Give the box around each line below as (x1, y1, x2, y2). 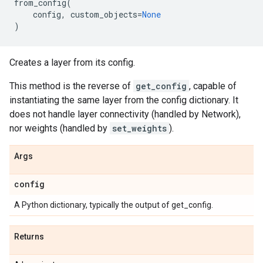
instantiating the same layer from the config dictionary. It (9, 95, 238, 106)
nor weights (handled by (9, 123, 110, 134)
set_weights (112, 123, 167, 134)
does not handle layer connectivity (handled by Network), (9, 109, 241, 120)
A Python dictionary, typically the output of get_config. (14, 200, 213, 210)
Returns (14, 232, 44, 241)
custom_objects (70, 9, 137, 20)
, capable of (189, 80, 237, 92)
